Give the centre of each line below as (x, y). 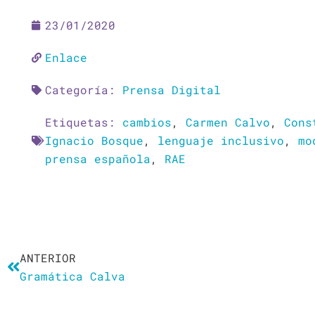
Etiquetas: (84, 122)
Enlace (66, 57)
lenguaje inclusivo (221, 140)
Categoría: (84, 90)
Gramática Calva (72, 276)
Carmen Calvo (228, 122)
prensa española (98, 159)
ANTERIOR (48, 258)
